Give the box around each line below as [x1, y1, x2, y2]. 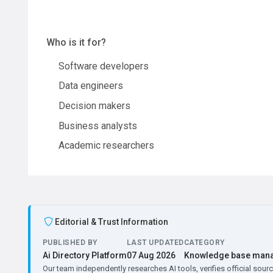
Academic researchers [58, 140, 154, 152]
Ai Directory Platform [43, 250, 127, 260]
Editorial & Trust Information [55, 216, 168, 227]
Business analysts [58, 119, 137, 132]
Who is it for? [46, 36, 106, 48]
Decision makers [58, 99, 130, 112]
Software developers [58, 60, 149, 72]
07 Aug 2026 [127, 250, 175, 260]
